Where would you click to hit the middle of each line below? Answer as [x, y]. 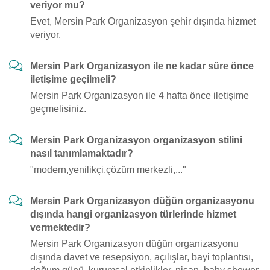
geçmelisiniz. [58, 109]
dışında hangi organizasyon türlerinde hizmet [133, 214]
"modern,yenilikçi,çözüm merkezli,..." [108, 170]
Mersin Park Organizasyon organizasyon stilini [136, 140]
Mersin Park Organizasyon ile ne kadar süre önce [142, 66]
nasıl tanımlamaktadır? [82, 153]
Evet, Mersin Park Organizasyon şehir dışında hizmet [143, 21]
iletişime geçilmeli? [73, 79]
